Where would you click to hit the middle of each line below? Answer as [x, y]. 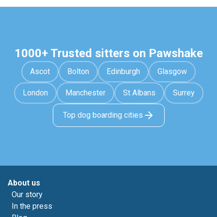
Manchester [85, 93]
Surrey [184, 93]
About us [24, 183]
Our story [27, 194]
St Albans [139, 93]
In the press [32, 206]
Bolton [78, 71]
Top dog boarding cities [103, 115]
